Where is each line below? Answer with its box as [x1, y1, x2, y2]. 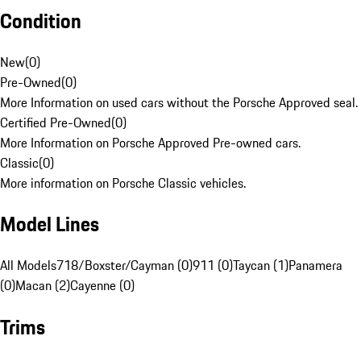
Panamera [288, 255, 342, 276]
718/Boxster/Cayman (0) [56, 255, 193, 276]
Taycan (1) [233, 255, 288, 276]
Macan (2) [15, 276, 70, 296]
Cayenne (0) [70, 276, 135, 296]
